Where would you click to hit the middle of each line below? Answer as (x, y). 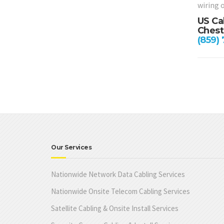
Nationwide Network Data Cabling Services (118, 174)
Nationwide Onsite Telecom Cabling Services (120, 191)
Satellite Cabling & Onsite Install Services (115, 208)
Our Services (71, 147)
